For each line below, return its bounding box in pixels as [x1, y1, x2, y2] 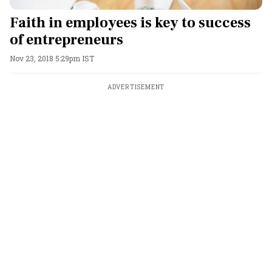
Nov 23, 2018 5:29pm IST [10, 53, 94, 63]
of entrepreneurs [10, 30, 123, 49]
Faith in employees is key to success [10, 13, 251, 32]
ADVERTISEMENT [107, 83, 165, 91]
